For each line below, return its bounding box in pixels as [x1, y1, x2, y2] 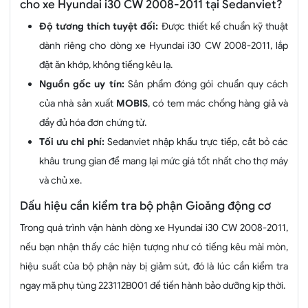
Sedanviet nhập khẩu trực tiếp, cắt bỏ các [107, 135, 288, 148]
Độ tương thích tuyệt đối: [39, 20, 162, 33]
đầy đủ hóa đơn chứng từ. [39, 116, 146, 129]
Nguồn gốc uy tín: [39, 78, 128, 91]
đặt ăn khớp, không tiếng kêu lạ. [39, 58, 173, 71]
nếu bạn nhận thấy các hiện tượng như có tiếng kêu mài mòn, [20, 241, 288, 254]
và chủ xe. [39, 174, 82, 187]
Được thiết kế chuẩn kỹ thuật [161, 20, 288, 33]
